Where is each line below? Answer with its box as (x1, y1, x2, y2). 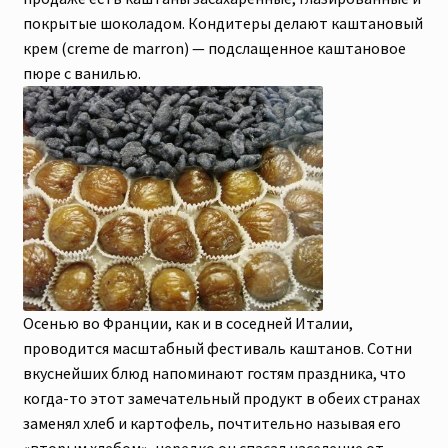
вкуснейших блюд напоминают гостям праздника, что (22, 363, 406, 384)
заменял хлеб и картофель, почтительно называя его (22, 413, 401, 434)
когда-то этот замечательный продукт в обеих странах (22, 388, 420, 409)
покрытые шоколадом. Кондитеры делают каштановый (22, 13, 423, 34)
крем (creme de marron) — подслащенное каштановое (22, 38, 406, 59)
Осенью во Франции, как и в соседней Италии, (22, 313, 353, 334)
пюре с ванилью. (22, 63, 141, 84)
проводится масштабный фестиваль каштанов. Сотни (22, 338, 412, 359)
